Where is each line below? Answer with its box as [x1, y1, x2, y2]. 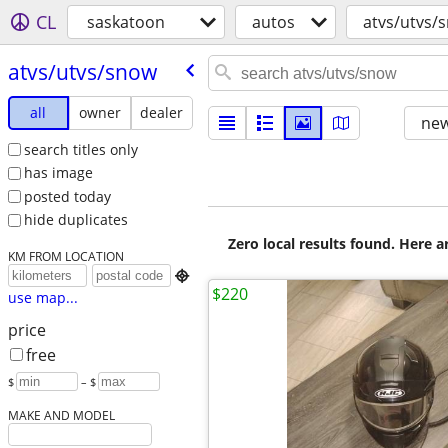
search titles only [23, 139, 138, 159]
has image [23, 163, 93, 183]
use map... [7, 288, 78, 308]
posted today [23, 186, 111, 206]
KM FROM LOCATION [7, 248, 124, 265]
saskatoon [87, 11, 165, 33]
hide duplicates [23, 210, 128, 230]
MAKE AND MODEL [7, 407, 115, 424]
